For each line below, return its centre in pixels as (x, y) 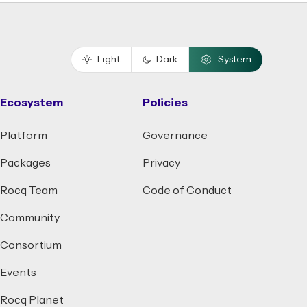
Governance (175, 136)
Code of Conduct (187, 191)
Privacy (161, 163)
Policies (165, 103)
